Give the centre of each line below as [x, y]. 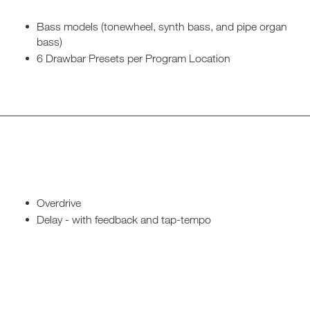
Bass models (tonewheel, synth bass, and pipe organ [162, 26]
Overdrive [58, 203]
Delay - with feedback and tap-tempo [124, 219]
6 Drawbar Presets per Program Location [133, 58]
